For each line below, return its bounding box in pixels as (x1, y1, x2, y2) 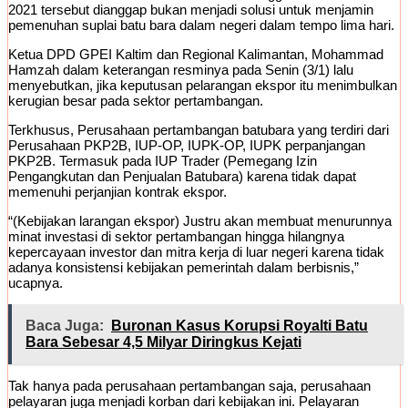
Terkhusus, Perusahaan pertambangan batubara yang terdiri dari (8, 122, 389, 138)
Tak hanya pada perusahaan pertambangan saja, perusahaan (8, 378, 371, 394)
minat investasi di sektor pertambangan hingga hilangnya (8, 229, 344, 245)
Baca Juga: (25, 318, 104, 334)
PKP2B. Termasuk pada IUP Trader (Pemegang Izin (8, 153, 317, 169)
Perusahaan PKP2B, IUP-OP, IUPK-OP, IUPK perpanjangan (8, 138, 365, 154)
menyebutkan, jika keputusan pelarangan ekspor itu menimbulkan (8, 77, 397, 94)
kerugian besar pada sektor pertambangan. (8, 93, 263, 109)
